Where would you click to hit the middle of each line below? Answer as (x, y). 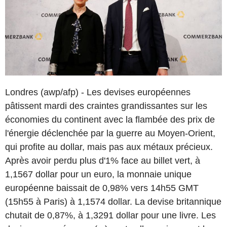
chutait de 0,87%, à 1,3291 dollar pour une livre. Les (110, 215)
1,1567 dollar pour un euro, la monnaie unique (98, 174)
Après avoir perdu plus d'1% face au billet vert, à (103, 160)
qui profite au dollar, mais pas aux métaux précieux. (109, 147)
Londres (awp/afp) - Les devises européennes (98, 92)
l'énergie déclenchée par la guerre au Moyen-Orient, (110, 133)
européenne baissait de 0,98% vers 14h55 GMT (102, 188)
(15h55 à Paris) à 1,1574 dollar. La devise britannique (113, 201)
